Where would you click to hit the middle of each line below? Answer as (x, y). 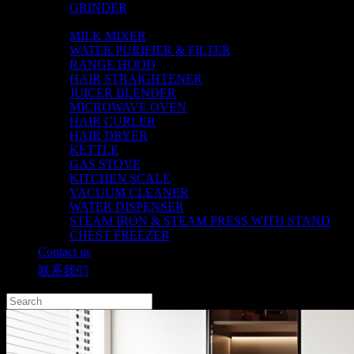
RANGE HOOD (113, 64)
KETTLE (94, 150)
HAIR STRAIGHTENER (136, 79)
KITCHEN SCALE (120, 178)
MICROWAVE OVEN (128, 107)
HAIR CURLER (113, 121)
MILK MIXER (108, 36)
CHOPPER (99, 22)
